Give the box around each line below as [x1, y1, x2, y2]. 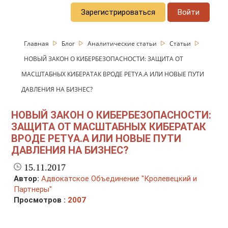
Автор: [14, 174, 40, 184]
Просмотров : [14, 195, 68, 205]
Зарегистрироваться [81, 7, 156, 17]
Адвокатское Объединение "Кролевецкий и [41, 174, 197, 184]
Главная [24, 39, 51, 48]
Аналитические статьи [88, 39, 159, 48]
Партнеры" [14, 185, 52, 194]
